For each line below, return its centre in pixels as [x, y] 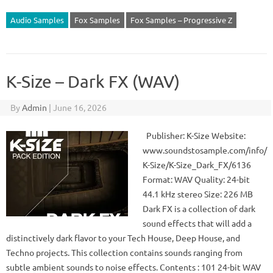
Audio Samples [37, 20]
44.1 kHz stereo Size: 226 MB [198, 194]
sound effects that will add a [197, 223]
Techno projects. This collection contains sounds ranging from [124, 252]
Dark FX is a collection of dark [199, 208]
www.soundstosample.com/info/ [205, 150]
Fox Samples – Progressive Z [181, 20]
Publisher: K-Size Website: [194, 135]
